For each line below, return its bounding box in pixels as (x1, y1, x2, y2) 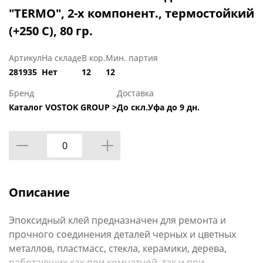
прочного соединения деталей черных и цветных (9, 228, 236, 241)
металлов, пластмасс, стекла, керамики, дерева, (9, 242, 227, 255)
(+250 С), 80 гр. (9, 23, 93, 39)
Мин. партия (106, 52, 158, 64)
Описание (9, 184, 70, 201)
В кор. (82, 52, 106, 64)
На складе (42, 52, 82, 64)
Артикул (9, 52, 42, 64)
